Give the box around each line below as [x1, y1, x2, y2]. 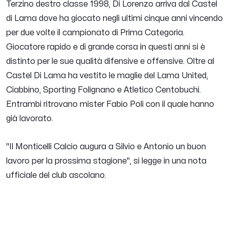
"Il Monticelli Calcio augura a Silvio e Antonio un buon [6, 143, 206, 151]
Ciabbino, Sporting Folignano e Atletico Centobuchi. [6, 86, 201, 95]
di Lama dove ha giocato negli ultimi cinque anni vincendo [6, 14, 223, 23]
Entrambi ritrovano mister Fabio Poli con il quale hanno [6, 100, 214, 109]
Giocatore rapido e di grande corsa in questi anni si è [6, 43, 205, 52]
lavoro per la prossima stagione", [6, 157, 131, 166]
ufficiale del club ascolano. [6, 171, 106, 180]
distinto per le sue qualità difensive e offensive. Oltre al [6, 57, 214, 66]
